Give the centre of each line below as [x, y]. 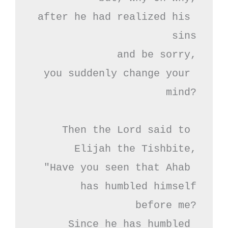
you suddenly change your [117, 73]
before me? [166, 205]
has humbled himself [138, 186]
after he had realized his [114, 17]
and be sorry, [157, 54]
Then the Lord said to [126, 130]
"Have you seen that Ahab [117, 167]
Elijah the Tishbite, [135, 149]
